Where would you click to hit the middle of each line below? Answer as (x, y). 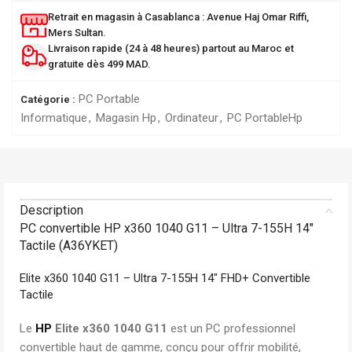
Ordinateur (192, 118)
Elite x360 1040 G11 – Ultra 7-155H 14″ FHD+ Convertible (165, 278)
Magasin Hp (126, 118)
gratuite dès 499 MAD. (99, 64)
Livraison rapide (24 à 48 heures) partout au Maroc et (171, 48)
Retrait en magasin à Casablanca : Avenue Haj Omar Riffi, (178, 17)
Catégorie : (48, 99)
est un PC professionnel (231, 328)
